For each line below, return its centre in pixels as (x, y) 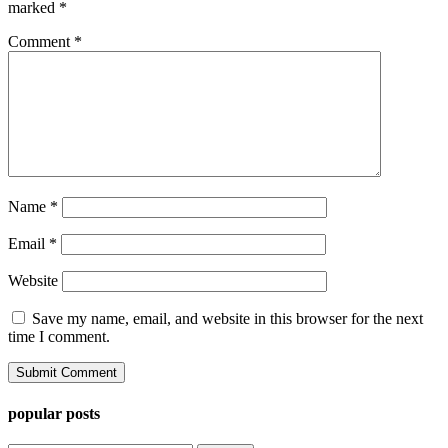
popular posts (54, 413)
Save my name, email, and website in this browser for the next (227, 319)
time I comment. (59, 337)
